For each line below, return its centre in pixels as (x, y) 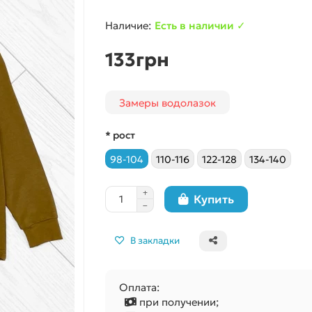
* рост (120, 135)
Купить (213, 199)
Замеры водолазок (167, 102)
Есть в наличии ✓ (200, 25)
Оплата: (139, 287)
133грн (137, 60)
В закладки (155, 241)
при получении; (177, 302)
